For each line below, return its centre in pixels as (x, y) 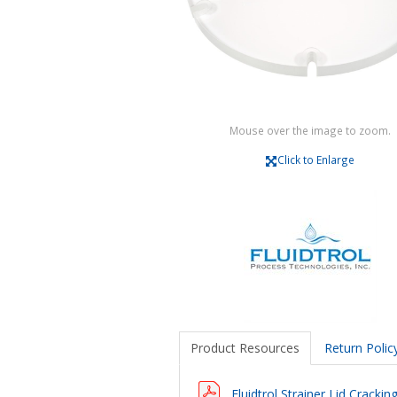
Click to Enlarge (315, 159)
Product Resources (245, 347)
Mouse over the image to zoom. (311, 130)
